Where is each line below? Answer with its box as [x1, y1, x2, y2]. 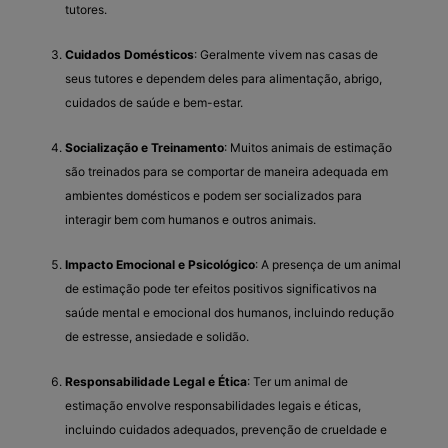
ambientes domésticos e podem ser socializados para [65, 187, 362, 203]
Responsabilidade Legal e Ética [65, 373, 247, 389]
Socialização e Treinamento [65, 139, 224, 155]
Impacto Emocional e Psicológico [65, 256, 255, 272]
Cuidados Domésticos [65, 46, 194, 62]
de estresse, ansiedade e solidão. [65, 328, 249, 344]
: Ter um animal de [247, 373, 348, 389]
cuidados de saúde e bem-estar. [65, 94, 243, 110]
